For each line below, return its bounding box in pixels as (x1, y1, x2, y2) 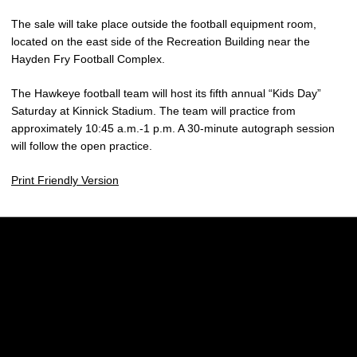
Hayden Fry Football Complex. (11, 53, 165, 65)
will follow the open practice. (11, 139, 152, 152)
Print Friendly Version (11, 174, 119, 186)
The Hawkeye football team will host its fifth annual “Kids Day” (11, 87, 321, 100)
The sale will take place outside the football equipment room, (11, 18, 316, 30)
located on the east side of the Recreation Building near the (11, 35, 310, 48)
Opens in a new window (93, 280, 214, 294)
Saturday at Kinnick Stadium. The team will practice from (11, 104, 296, 117)
